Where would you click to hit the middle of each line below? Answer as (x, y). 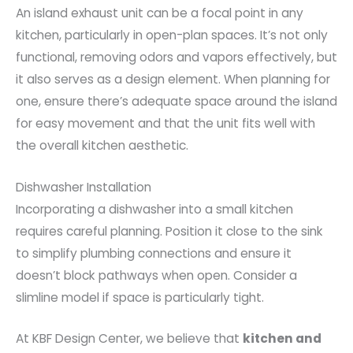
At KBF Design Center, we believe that (129, 339)
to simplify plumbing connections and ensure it (154, 253)
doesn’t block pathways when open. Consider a (156, 275)
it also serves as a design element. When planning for (173, 79)
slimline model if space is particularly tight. (140, 297)
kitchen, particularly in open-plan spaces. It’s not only (172, 35)
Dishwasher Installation (84, 187)
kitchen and (282, 339)
